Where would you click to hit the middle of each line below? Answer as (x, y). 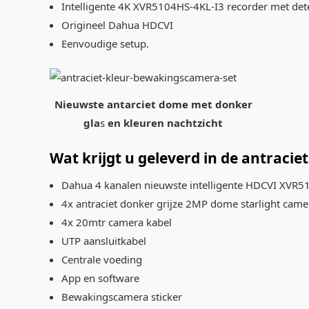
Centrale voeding (101, 259)
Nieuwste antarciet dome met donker (153, 104)
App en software (100, 278)
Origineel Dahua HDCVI (117, 24)
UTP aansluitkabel (103, 240)
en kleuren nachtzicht (165, 123)
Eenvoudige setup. (105, 43)
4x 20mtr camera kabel (116, 222)
